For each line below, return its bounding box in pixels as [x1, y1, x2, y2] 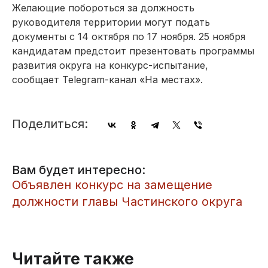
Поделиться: [12, 116, 88, 131]
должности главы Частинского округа [12, 194, 242, 209]
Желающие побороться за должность [12, 1, 194, 14]
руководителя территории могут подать [12, 16, 210, 28]
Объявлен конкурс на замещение [12, 177, 212, 192]
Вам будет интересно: [12, 162, 145, 177]
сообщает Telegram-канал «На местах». [12, 73, 203, 86]
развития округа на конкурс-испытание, [12, 59, 208, 71]
